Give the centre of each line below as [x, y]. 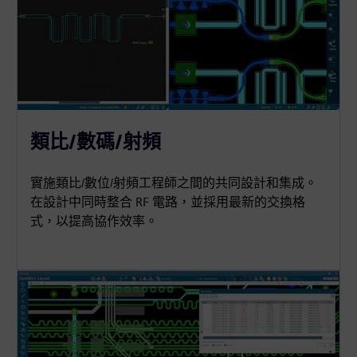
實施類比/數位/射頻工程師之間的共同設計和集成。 [174, 182]
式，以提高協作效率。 [94, 221]
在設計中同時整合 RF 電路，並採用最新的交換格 [168, 202]
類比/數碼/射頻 [96, 141]
